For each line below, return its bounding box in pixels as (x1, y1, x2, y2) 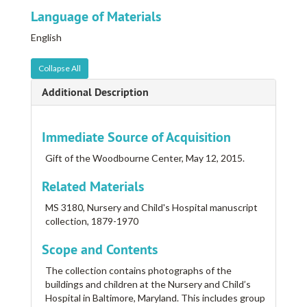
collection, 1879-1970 (45, 215, 138, 228)
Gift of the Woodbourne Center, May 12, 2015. (45, 152, 245, 164)
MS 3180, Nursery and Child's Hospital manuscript (45, 201, 258, 214)
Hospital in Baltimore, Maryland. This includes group (45, 292, 265, 304)
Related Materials (42, 177, 144, 196)
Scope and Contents (42, 241, 158, 259)
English (31, 32, 62, 44)
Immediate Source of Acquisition (42, 128, 231, 147)
